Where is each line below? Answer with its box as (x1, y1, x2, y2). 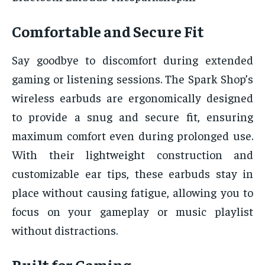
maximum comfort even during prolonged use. (12, 128, 253, 143)
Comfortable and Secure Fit (12, 21, 204, 41)
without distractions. (12, 222, 118, 238)
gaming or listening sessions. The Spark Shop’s (12, 71, 253, 86)
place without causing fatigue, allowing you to (12, 185, 253, 200)
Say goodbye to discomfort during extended (12, 52, 253, 67)
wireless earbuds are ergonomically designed (12, 90, 253, 105)
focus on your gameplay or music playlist (12, 203, 253, 219)
